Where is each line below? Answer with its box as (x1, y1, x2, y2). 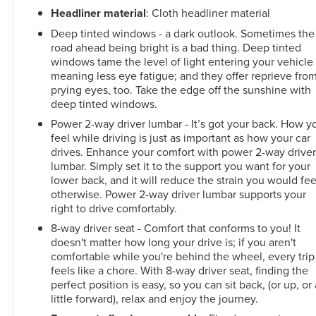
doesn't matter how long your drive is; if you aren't (51, 233, 297, 250)
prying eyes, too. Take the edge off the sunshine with (51, 81, 312, 97)
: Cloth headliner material (146, 4, 271, 20)
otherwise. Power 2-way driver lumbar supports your (51, 186, 307, 202)
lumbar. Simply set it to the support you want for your (51, 157, 311, 174)
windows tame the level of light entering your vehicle (51, 53, 314, 69)
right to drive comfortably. (51, 200, 178, 216)
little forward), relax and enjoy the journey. (51, 290, 259, 306)
